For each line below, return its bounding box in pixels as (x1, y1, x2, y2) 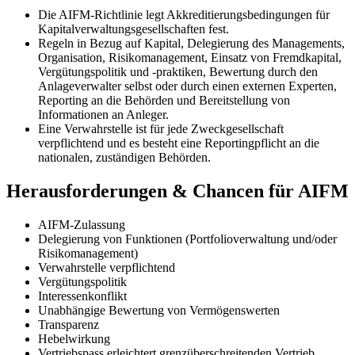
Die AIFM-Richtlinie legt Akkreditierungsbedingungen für (38, 7, 330, 21)
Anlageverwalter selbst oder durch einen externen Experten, (38, 78, 337, 93)
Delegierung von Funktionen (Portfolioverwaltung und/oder (38, 231, 337, 246)
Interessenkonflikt (38, 288, 127, 303)
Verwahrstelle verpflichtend (38, 260, 175, 274)
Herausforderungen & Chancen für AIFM (6, 180, 349, 201)
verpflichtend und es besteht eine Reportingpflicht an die (38, 136, 319, 150)
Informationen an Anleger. (38, 107, 169, 121)
